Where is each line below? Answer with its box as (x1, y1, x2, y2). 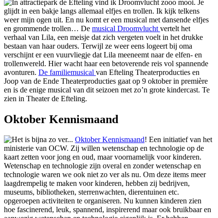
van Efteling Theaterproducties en (96, 68, 200, 76)
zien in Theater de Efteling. (4, 94, 87, 103)
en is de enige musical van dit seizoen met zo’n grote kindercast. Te (4, 85, 210, 94)
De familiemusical (38, 68, 96, 76)
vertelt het (160, 24, 190, 33)
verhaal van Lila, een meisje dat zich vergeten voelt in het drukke (4, 33, 203, 41)
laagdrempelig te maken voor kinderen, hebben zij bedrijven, (4, 179, 190, 188)
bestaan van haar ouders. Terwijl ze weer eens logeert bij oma (4, 41, 192, 50)
